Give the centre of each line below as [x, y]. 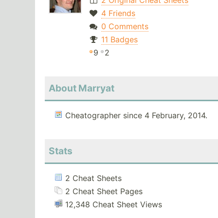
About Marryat [82, 88]
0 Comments [125, 27]
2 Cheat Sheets [93, 178]
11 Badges [119, 40]
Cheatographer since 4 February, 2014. [136, 116]
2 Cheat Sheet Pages [104, 191]
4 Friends [118, 13]
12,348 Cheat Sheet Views [114, 205]
